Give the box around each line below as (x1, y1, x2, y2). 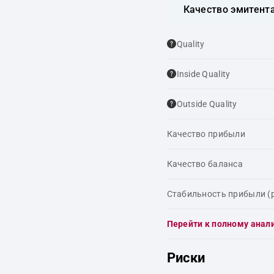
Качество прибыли (166, 129, 245, 139)
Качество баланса (166, 159, 243, 169)
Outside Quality (176, 99, 237, 109)
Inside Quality (176, 69, 231, 79)
